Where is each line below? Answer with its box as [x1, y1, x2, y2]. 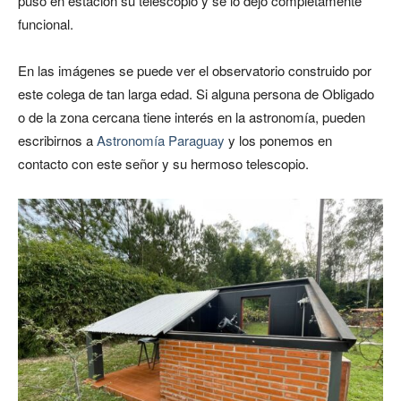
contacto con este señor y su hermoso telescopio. [18, 154, 309, 174]
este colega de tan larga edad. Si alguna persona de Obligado [18, 84, 374, 104]
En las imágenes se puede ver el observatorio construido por [18, 61, 371, 81]
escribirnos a [18, 131, 97, 150]
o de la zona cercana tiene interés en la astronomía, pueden [18, 107, 365, 127]
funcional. [18, 14, 73, 34]
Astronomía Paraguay [97, 131, 225, 150]
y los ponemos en [225, 131, 332, 150]
